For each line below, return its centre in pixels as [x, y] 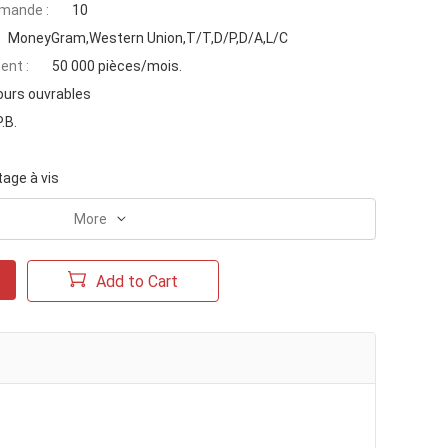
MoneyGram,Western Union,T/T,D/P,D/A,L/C [148, 38]
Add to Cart [137, 281]
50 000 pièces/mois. [117, 66]
